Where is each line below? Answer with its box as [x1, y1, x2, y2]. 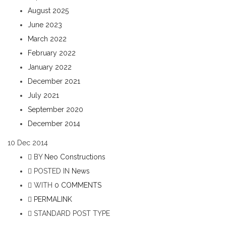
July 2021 [28, 91, 59, 100]
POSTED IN [32, 167, 72, 176]
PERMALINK [32, 195, 72, 204]
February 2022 [28, 49, 76, 58]
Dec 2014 [17, 139, 48, 147]
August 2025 [28, 7, 69, 15]
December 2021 [28, 77, 80, 86]
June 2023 [28, 21, 62, 29]
